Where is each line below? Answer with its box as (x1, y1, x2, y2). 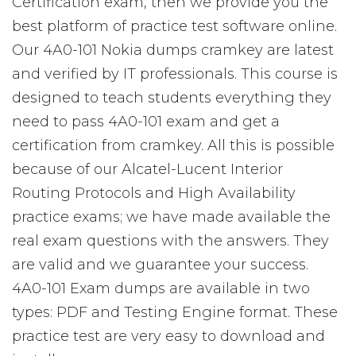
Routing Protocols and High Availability (12, 184, 296, 202)
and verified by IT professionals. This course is (12, 65, 338, 83)
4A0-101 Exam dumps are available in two (12, 280, 310, 297)
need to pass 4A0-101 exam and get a (12, 113, 280, 130)
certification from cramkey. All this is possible (12, 137, 335, 154)
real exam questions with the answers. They (12, 232, 329, 250)
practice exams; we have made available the (12, 208, 331, 226)
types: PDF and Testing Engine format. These (12, 304, 338, 321)
